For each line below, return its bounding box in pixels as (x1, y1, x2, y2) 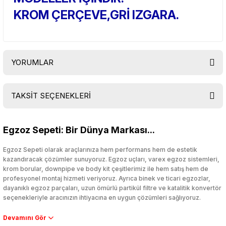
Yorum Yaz (97, 138, 129, 146)
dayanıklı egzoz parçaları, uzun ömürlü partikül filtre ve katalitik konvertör (3, 184, 221, 192)
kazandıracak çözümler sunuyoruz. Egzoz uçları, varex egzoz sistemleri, (3, 155, 219, 163)
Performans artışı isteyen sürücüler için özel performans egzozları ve (3, 213, 210, 220)
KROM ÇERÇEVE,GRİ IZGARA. (14, 8, 179, 22)
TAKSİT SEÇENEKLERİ (11, 91, 91, 100)
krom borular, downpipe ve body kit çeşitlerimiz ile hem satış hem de (3, 165, 208, 173)
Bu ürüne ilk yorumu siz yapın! (67, 107, 159, 116)
